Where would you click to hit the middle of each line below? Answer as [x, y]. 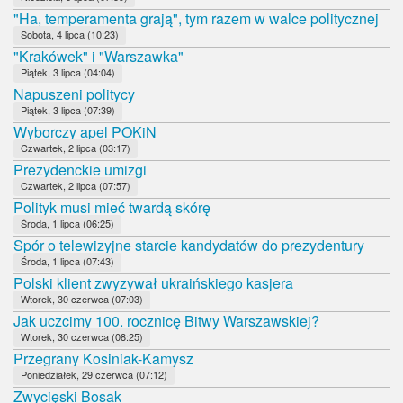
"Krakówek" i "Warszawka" [99, 56]
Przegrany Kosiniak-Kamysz [103, 358]
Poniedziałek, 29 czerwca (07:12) [94, 374]
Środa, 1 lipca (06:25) [67, 223]
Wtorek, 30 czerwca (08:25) [82, 336]
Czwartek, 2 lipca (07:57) [76, 185]
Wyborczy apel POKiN [85, 131]
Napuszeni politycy [74, 94]
